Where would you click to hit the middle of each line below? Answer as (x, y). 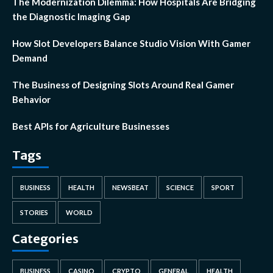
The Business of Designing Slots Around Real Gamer (123, 85)
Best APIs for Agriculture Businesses (91, 126)
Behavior (31, 100)
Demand (30, 58)
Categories (45, 239)
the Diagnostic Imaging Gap (71, 17)
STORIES (34, 213)
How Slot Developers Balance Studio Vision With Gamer (131, 44)
